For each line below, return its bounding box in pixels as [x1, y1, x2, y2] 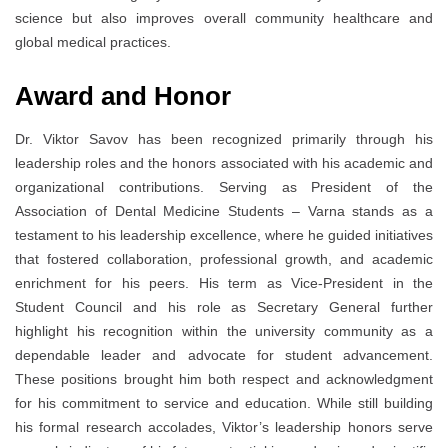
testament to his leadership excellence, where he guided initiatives [15, 227, 433, 244]
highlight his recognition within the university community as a [15, 323, 433, 340]
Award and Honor [15, 81, 231, 112]
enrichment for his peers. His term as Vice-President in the [15, 275, 433, 292]
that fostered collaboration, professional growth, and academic [15, 251, 433, 268]
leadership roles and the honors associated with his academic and [15, 155, 433, 172]
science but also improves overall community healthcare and [15, 10, 433, 27]
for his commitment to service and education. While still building [15, 395, 433, 412]
